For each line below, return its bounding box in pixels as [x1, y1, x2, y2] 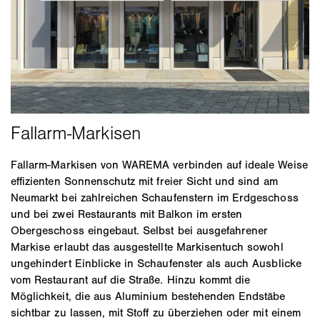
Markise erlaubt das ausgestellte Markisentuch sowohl [11, 240, 284, 254]
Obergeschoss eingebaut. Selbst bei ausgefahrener [11, 224, 269, 238]
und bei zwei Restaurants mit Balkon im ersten [11, 207, 243, 221]
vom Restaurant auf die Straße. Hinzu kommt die [11, 273, 251, 287]
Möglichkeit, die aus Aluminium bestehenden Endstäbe [11, 289, 286, 304]
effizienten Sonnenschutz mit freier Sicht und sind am [11, 174, 278, 189]
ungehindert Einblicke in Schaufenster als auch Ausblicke [11, 256, 301, 271]
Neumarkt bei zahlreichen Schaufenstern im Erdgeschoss [11, 191, 299, 205]
